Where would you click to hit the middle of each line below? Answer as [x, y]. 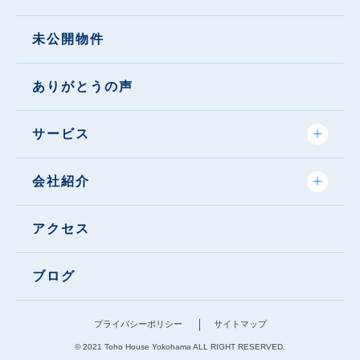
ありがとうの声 [83, 86]
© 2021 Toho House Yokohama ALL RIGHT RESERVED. [180, 346]
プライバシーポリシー [138, 323]
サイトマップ [240, 323]
